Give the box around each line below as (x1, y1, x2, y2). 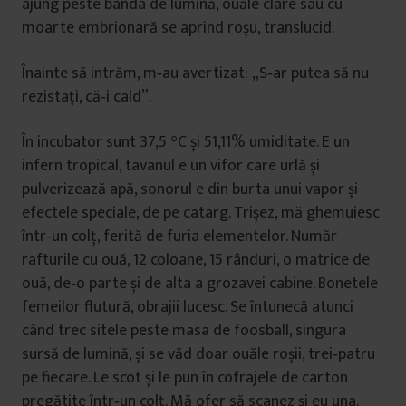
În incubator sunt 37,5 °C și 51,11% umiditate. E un (22, 129, 350, 156)
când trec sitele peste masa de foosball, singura (22, 317, 346, 344)
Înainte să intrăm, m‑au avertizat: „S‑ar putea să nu (22, 60, 369, 87)
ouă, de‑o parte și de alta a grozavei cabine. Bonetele (22, 270, 378, 297)
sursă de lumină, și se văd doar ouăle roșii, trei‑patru (22, 341, 375, 368)
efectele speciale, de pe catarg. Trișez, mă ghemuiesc (22, 199, 380, 227)
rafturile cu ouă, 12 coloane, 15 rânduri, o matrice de (22, 246, 370, 274)
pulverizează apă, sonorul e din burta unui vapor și (22, 176, 358, 203)
